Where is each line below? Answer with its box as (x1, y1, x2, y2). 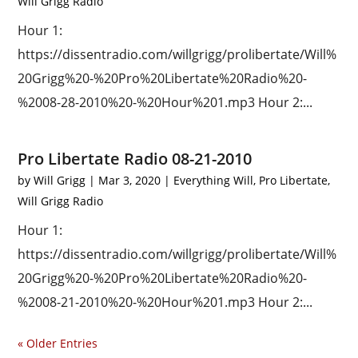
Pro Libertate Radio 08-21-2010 (18, 148, 253, 169)
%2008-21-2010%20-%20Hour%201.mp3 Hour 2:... (18, 293, 313, 311)
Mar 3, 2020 (98, 173, 161, 188)
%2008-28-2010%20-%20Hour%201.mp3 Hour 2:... (18, 93, 313, 111)
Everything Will (173, 173, 254, 188)
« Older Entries (18, 336, 98, 351)
